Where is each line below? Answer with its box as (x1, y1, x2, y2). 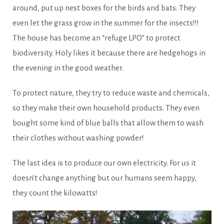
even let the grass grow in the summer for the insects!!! (12, 18, 199, 27)
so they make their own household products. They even (12, 103, 199, 112)
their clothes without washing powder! (12, 133, 144, 142)
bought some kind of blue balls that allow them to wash (12, 118, 203, 127)
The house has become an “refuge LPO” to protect (12, 33, 180, 42)
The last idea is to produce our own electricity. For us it (12, 158, 196, 167)
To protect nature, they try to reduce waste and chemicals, (12, 88, 209, 97)
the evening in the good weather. (12, 63, 123, 72)
